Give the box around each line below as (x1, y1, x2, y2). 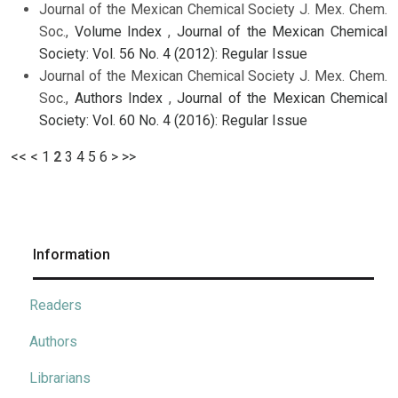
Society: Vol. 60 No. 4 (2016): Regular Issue (39, 112, 307, 130)
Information (33, 246, 110, 264)
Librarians (29, 370, 91, 387)
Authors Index (74, 90, 169, 107)
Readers (29, 297, 82, 314)
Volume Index (74, 23, 168, 41)
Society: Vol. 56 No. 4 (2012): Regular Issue (39, 45, 307, 63)
